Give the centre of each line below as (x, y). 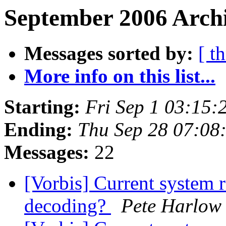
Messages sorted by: (109, 53)
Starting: (42, 107)
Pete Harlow (171, 206)
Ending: (38, 130)
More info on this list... (120, 76)
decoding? (68, 206)
